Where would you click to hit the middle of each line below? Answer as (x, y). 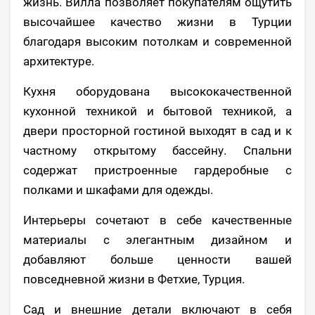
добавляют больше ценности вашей (157, 259)
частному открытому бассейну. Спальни (157, 150)
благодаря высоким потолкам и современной (157, 41)
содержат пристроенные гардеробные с (157, 170)
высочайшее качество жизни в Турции (157, 21)
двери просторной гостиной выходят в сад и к (157, 130)
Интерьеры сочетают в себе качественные (157, 220)
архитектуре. (59, 61)
